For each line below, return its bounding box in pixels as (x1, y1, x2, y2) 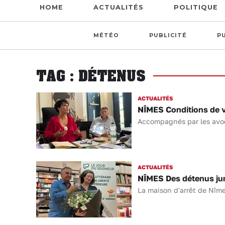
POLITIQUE (173, 4, 218, 11)
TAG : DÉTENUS (36, 67, 146, 84)
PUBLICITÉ (149, 32, 187, 39)
